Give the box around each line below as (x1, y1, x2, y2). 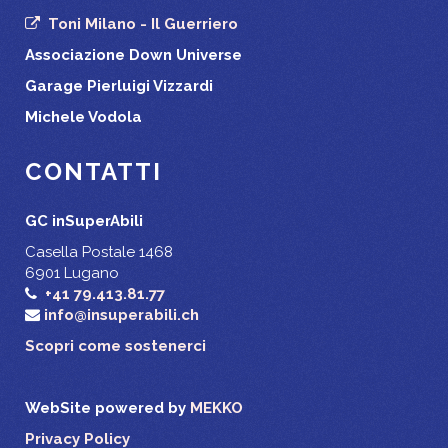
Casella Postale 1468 (25, 242, 173, 261)
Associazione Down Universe (25, 45, 242, 64)
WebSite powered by (25, 398, 190, 417)
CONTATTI (25, 156, 162, 186)
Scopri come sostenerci (25, 336, 206, 355)
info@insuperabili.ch (44, 305, 199, 324)
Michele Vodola (25, 107, 142, 126)
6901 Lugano (25, 263, 119, 282)
